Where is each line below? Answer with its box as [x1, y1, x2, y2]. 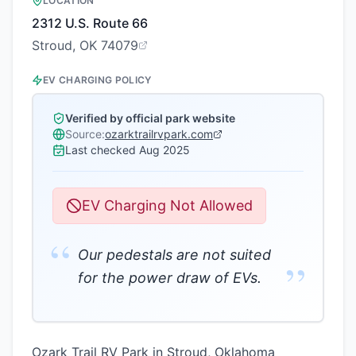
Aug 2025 [139, 143, 190, 157]
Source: [65, 127, 105, 141]
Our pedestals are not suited [78, 246, 271, 263]
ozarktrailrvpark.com [105, 127, 213, 141]
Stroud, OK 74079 [32, 37, 138, 53]
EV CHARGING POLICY [43, 74, 152, 86]
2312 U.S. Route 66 [32, 15, 148, 31]
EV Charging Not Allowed [82, 197, 253, 214]
